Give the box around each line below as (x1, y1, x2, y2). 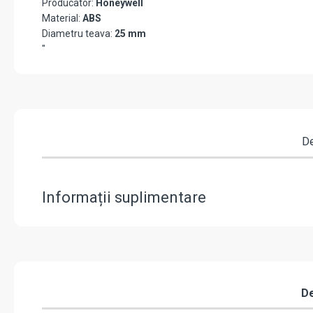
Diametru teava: (42, 28, 115, 40)
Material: (42, 13, 82, 24)
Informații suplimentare (42, 189, 206, 207)
